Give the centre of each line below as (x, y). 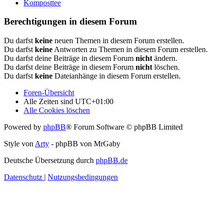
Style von (19, 144)
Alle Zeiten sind (49, 102)
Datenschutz (23, 177)
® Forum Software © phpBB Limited (124, 127)
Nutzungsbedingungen (83, 177)
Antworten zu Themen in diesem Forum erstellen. (130, 50)
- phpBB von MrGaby (85, 144)
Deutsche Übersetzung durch (50, 161)
